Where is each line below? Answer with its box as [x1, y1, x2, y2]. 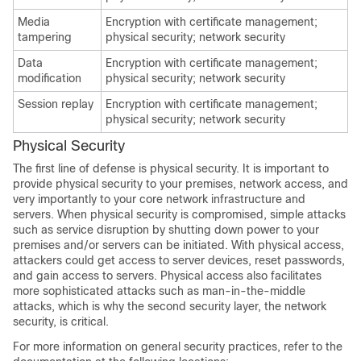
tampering [18, 30, 72, 44]
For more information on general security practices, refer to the [13, 339, 342, 353]
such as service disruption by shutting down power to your [13, 222, 319, 236]
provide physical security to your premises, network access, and [13, 176, 348, 190]
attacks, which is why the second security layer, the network [13, 299, 326, 313]
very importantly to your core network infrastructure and [13, 192, 305, 205]
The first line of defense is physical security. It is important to [13, 161, 329, 175]
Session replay [18, 97, 93, 110]
